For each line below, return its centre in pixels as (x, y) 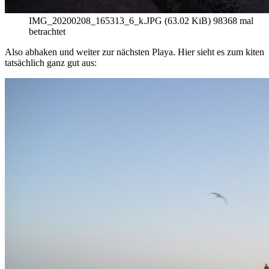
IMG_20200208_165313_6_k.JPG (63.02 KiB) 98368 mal (141, 21)
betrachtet (47, 32)
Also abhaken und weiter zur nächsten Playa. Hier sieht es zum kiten (134, 52)
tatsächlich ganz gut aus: (51, 63)
